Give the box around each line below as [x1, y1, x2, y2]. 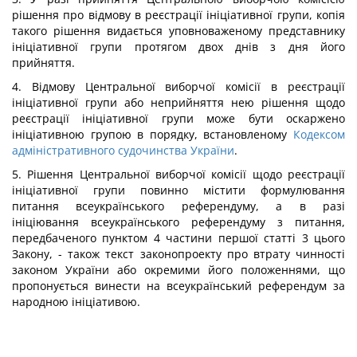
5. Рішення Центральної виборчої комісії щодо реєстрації [12, 167, 345, 182]
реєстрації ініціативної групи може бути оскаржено [12, 111, 345, 126]
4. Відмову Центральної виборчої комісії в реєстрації [12, 79, 345, 94]
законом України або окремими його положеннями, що [12, 262, 345, 277]
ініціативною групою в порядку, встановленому [12, 127, 293, 142]
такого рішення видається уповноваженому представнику [12, 23, 345, 38]
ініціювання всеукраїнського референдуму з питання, [12, 214, 345, 229]
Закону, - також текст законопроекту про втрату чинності [12, 246, 345, 261]
